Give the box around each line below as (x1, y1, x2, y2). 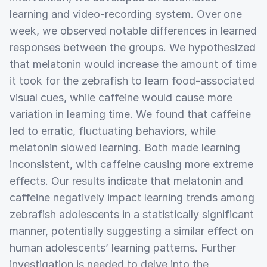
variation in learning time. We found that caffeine (10, 107, 251, 120)
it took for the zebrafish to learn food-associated (10, 74, 254, 87)
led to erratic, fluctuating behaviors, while (10, 124, 216, 137)
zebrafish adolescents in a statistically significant (10, 207, 254, 221)
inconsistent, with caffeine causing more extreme (10, 157, 253, 170)
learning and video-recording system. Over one (10, 7, 242, 20)
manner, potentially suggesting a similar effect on (10, 224, 253, 237)
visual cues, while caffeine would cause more (10, 91, 232, 104)
